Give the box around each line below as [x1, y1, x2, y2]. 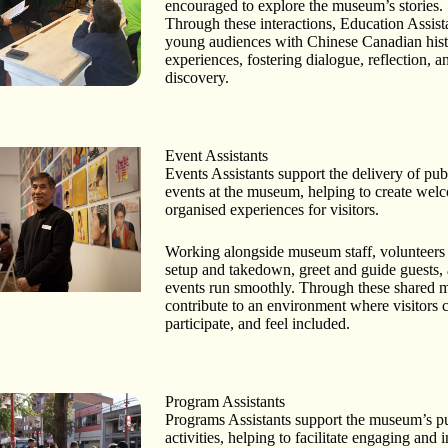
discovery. [165, 68, 230, 86]
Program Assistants [165, 392, 286, 410]
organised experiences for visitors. [165, 200, 380, 218]
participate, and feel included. [165, 314, 351, 332]
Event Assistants [165, 146, 269, 164]
